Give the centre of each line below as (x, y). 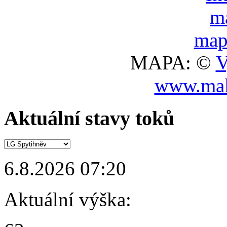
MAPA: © (173, 63)
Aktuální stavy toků (89, 118)
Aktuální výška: (68, 200)
